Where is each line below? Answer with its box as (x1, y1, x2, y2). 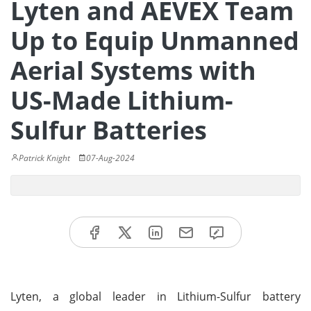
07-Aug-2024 (86, 152, 135, 164)
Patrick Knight (19, 152, 70, 164)
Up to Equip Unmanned (10, 24, 299, 58)
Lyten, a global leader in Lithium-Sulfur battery (10, 288, 301, 304)
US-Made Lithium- (10, 83, 233, 117)
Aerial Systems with (10, 53, 256, 87)
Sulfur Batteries (10, 113, 207, 147)
